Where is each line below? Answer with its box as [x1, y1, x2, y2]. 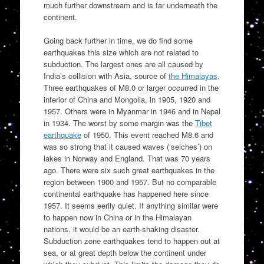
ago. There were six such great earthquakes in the [43, 164, 214, 176]
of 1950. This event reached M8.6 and [81, 128, 213, 140]
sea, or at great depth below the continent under [43, 246, 206, 258]
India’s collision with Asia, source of [43, 70, 169, 81]
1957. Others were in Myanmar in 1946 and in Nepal [43, 105, 220, 117]
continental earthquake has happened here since [43, 187, 209, 199]
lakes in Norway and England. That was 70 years [43, 152, 210, 164]
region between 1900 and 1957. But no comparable [43, 176, 216, 187]
